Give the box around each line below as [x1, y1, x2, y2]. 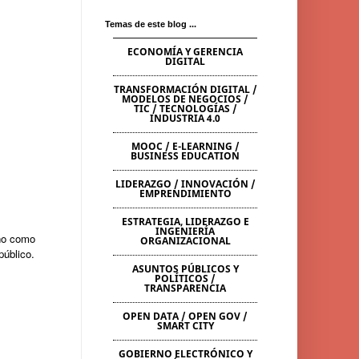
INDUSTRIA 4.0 [150, 111, 220, 125]
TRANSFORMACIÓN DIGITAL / [113, 83, 257, 96]
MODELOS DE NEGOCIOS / [122, 92, 248, 106]
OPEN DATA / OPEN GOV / [123, 309, 248, 323]
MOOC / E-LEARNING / [131, 139, 240, 153]
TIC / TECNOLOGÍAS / [133, 102, 237, 115]
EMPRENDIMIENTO [139, 187, 232, 200]
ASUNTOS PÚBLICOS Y [131, 262, 239, 276]
